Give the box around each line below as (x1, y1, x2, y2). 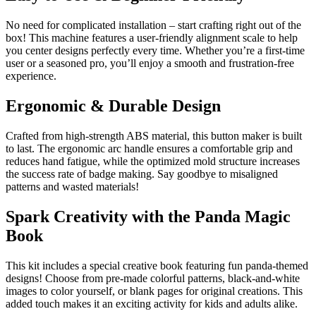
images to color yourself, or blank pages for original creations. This (6, 284, 303, 297)
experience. (6, 70, 56, 83)
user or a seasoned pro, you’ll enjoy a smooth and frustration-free (6, 57, 294, 70)
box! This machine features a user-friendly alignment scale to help (6, 32, 298, 44)
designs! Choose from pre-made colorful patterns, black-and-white (6, 272, 300, 284)
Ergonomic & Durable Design (6, 96, 221, 115)
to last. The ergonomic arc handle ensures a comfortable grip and (6, 142, 293, 154)
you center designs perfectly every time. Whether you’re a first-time (6, 44, 305, 57)
